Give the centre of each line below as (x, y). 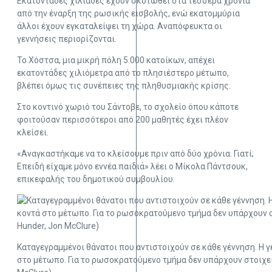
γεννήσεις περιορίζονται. (67, 39)
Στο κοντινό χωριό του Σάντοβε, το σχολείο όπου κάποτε (128, 107)
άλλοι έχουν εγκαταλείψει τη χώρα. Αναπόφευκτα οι (120, 26)
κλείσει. (33, 133)
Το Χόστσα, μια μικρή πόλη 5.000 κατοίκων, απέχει (116, 60)
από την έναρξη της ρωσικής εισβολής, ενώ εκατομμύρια (128, 14)
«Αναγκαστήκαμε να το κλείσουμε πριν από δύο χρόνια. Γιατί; (135, 154)
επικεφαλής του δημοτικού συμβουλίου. (96, 179)
